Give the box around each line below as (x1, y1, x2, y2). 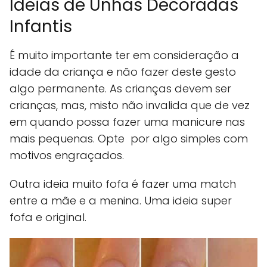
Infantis (10, 15, 72, 39)
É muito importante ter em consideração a (10, 48, 239, 63)
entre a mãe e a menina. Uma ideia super (10, 193, 232, 209)
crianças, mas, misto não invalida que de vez (10, 98, 250, 113)
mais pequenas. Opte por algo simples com (10, 131, 248, 147)
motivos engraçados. (10, 148, 124, 163)
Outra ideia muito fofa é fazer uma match (10, 176, 236, 192)
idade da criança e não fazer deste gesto (10, 64, 236, 80)
